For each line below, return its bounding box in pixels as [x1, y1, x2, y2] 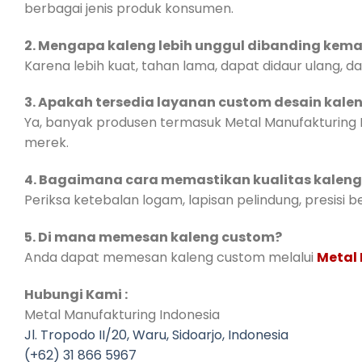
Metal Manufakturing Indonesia [24, 305, 220, 324]
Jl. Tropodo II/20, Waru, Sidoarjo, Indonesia [24, 325, 288, 344]
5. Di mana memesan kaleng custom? [24, 228, 282, 247]
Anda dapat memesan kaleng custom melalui [24, 248, 317, 267]
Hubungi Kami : [24, 284, 128, 304]
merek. [24, 133, 69, 153]
